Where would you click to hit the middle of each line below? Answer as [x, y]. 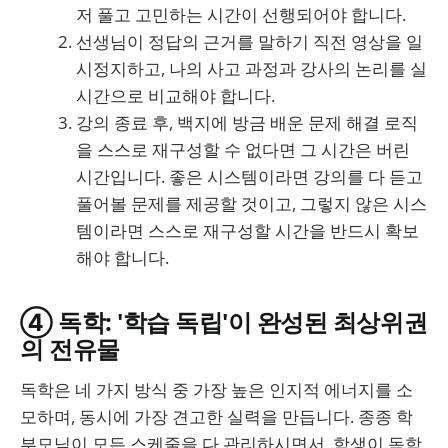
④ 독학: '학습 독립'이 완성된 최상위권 [224, 321]
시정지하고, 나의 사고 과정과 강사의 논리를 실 [251, 68]
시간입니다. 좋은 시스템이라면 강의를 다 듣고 [249, 176]
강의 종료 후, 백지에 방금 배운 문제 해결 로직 [247, 122]
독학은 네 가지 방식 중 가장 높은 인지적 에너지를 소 [216, 390]
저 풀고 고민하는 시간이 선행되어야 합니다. [241, 14]
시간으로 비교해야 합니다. [175, 95]
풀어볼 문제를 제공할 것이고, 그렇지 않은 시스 [251, 203]
